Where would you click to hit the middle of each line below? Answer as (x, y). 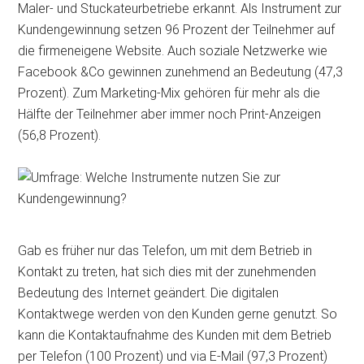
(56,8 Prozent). (60, 135)
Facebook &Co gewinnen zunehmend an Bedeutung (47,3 (181, 71)
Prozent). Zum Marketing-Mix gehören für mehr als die (169, 93)
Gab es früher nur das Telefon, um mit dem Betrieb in (165, 250)
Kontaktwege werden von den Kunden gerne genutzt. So (178, 314)
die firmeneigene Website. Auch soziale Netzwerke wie (173, 50)
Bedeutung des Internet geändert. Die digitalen (149, 292)
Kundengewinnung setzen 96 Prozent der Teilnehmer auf (177, 29)
